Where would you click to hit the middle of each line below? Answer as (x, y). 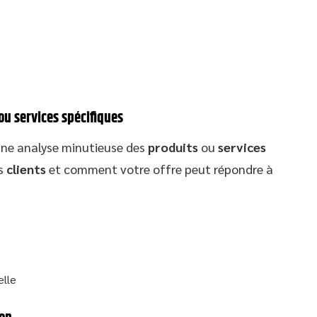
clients (26, 168)
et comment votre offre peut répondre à (160, 168)
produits (173, 146)
